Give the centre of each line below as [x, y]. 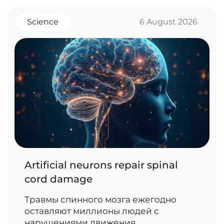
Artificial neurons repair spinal [101, 165]
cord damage [58, 179]
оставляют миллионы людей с [92, 211]
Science [43, 22]
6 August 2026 [168, 22]
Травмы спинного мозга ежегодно [100, 199]
